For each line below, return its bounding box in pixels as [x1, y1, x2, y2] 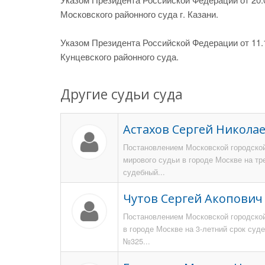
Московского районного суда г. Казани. [60, 8, 218, 20]
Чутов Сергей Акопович [123, 190, 263, 206]
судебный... [123, 166, 165, 177]
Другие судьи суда [60, 85, 183, 104]
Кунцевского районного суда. [60, 50, 179, 63]
